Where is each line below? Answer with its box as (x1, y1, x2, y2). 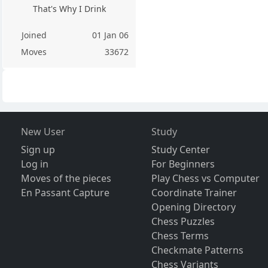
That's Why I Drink (33, 3, 106, 15)
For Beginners (151, 157, 215, 171)
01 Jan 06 (92, 29, 129, 41)
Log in (20, 157, 48, 171)
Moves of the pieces (20, 172, 111, 185)
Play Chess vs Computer (151, 172, 260, 185)
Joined (21, 29, 47, 41)
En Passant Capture (20, 186, 109, 200)
